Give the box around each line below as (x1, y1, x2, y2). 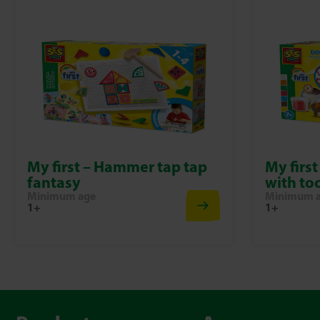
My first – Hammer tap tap (27, 156, 207, 176)
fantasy (27, 172, 81, 192)
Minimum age (27, 189, 96, 203)
